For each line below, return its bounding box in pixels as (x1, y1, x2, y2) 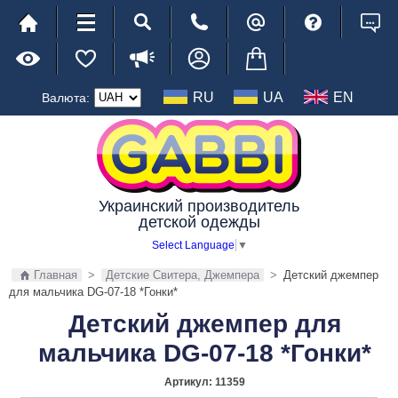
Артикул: (164, 375, 215, 388)
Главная (34, 267, 77, 282)
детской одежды (138, 213, 260, 231)
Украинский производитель (99, 197, 299, 215)
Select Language (151, 238, 235, 251)
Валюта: (42, 90, 90, 105)
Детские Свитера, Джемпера (106, 267, 259, 282)
